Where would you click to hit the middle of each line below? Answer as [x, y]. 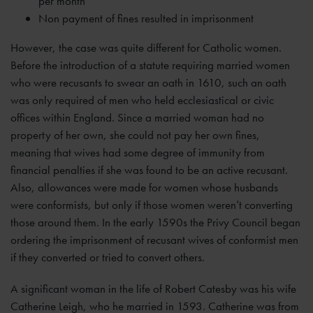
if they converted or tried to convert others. [109, 257]
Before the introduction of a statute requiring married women [150, 65]
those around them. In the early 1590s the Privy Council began [155, 223]
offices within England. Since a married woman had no [137, 118]
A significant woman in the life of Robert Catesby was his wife [153, 289]
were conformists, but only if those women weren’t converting [152, 205]
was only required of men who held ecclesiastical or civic [142, 100]
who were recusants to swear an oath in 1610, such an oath [148, 83]
